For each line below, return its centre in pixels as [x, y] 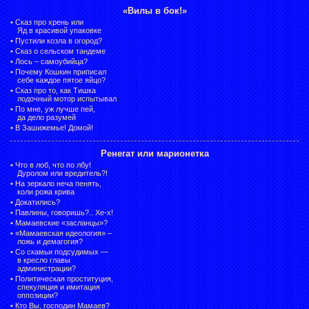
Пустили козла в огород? [59, 40]
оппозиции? [38, 295]
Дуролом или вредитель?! [62, 173]
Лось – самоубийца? [51, 61]
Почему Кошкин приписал [61, 71]
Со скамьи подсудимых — [62, 251]
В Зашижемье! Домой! [54, 127]
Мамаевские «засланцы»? [61, 222]
